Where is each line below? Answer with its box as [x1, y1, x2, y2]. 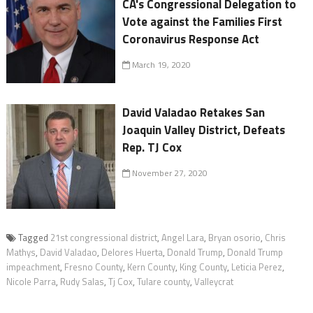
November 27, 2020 [130, 166, 208, 180]
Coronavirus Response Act [122, 30, 260, 49]
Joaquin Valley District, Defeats [122, 121, 286, 140]
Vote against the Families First [122, 13, 283, 31]
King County [179, 260, 227, 275]
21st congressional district [50, 231, 157, 245]
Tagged [17, 231, 50, 245]
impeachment [6, 260, 60, 275]
